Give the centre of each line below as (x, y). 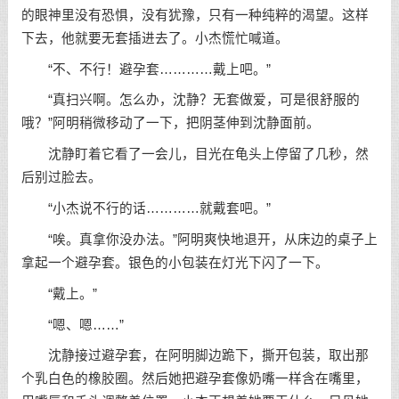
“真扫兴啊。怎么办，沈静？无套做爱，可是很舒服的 (190, 100)
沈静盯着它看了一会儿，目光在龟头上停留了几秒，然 (195, 155)
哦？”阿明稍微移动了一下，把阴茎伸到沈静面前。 (170, 123)
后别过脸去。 (61, 178)
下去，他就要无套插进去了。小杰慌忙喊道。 (155, 38)
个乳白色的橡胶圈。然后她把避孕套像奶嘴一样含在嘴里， (195, 379)
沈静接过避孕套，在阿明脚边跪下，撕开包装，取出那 (195, 356)
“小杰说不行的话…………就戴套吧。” (146, 209)
